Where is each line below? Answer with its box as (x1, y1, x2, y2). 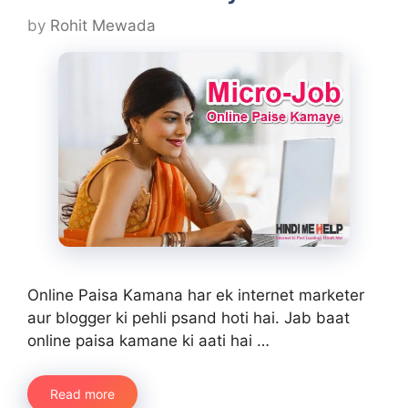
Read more (50, 386, 115, 403)
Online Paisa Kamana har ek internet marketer (27, 285, 364, 304)
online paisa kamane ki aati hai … (27, 331, 270, 350)
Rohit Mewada (50, 16, 156, 36)
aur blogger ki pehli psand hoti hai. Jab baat (27, 308, 350, 327)
